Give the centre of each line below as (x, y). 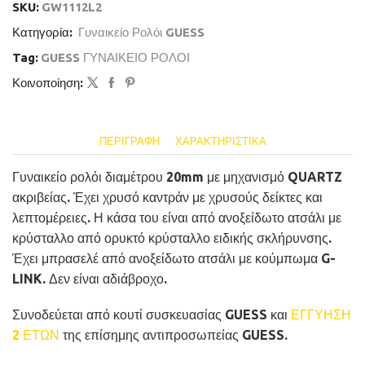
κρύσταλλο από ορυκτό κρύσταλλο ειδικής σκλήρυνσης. (172, 238)
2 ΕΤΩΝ (36, 334)
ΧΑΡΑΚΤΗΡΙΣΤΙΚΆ (220, 141)
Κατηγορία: (44, 33)
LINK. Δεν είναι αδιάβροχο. (90, 279)
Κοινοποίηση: (48, 83)
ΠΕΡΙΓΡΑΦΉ (129, 141)
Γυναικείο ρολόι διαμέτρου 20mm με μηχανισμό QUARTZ (177, 177)
